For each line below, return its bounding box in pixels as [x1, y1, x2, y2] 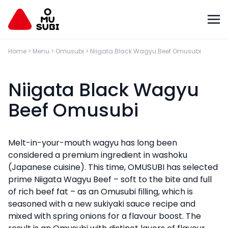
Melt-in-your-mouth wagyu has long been [8, 137, 177, 149]
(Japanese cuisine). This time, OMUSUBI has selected [8, 161, 218, 173]
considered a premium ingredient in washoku [8, 149, 187, 161]
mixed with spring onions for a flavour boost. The [8, 210, 201, 222]
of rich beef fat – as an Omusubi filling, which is [8, 186, 193, 197]
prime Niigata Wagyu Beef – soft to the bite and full [8, 174, 212, 185]
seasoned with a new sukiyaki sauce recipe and [8, 198, 195, 210]
